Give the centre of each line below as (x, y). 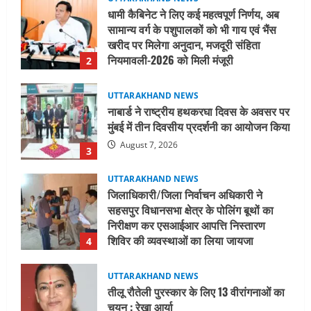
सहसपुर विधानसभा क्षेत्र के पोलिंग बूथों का (191, 119)
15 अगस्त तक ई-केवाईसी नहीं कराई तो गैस (191, 292)
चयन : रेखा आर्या (140, 217)
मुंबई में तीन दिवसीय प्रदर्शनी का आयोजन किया (199, 36)
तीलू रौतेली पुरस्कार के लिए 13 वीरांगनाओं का (196, 202)
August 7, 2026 (148, 55)
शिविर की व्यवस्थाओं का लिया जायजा (180, 150)
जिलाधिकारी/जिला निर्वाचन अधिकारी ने (185, 104)
